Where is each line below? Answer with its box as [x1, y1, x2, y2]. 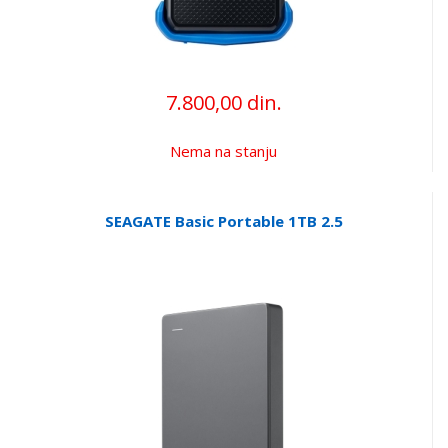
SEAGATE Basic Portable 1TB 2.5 [104, 210, 343, 231]
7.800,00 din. [165, 88, 282, 116]
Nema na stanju [170, 140, 277, 161]
